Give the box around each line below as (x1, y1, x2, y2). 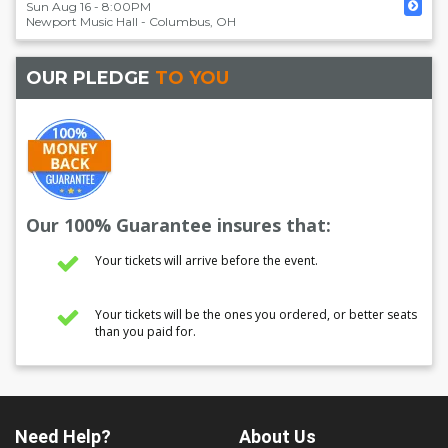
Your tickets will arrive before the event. (95, 252, 318, 269)
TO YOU (155, 67, 229, 89)
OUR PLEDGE (26, 67, 155, 89)
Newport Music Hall (26, 14, 138, 29)
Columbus (149, 14, 210, 29)
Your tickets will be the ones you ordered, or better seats (95, 306, 417, 323)
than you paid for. (95, 323, 196, 340)
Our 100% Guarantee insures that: (26, 213, 331, 237)
